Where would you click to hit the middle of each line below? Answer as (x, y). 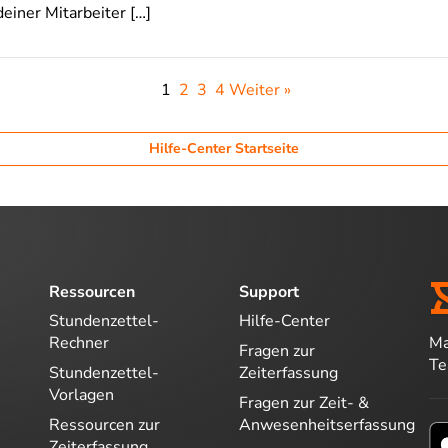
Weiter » (260, 89)
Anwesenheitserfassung (327, 425)
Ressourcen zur (104, 425)
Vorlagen (81, 395)
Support (269, 291)
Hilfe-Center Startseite (224, 148)
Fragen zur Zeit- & (304, 403)
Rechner (79, 343)
